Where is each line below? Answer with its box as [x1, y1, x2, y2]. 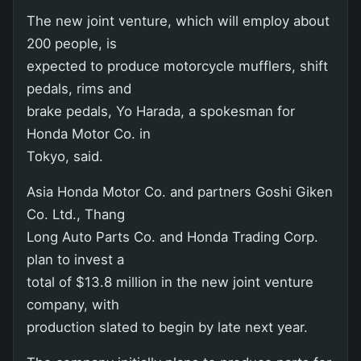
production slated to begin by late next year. [27, 318, 308, 335]
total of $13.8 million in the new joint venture [27, 273, 313, 290]
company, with [27, 296, 119, 313]
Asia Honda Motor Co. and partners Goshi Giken [27, 183, 333, 200]
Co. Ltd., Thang [27, 205, 125, 222]
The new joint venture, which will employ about [27, 12, 330, 29]
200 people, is [27, 35, 117, 52]
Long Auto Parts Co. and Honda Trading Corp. [27, 228, 318, 245]
